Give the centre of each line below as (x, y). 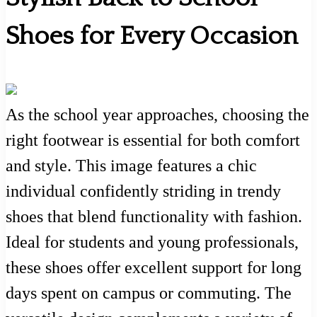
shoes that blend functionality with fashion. (154, 216)
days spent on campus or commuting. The (149, 293)
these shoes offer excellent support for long (154, 267)
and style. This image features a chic (131, 165)
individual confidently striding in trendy (143, 191)
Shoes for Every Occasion (152, 36)
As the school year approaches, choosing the (157, 114)
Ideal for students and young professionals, (152, 242)
